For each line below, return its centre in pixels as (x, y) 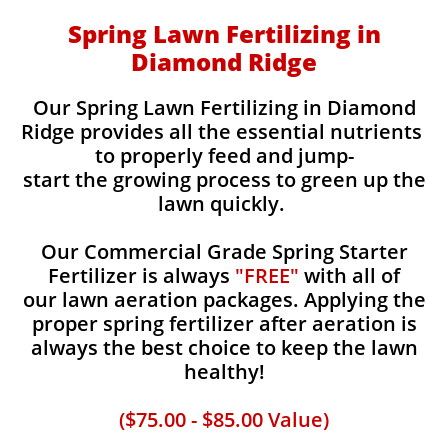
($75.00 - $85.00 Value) (224, 419)
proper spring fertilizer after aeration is (224, 323)
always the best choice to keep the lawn (224, 347)
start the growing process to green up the (224, 179)
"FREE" (267, 275)
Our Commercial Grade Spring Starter (224, 251)
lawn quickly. (224, 203)
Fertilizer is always (141, 275)
